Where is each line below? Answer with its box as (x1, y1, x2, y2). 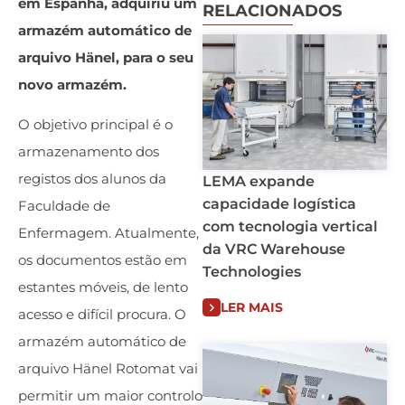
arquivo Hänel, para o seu (18, 49, 193, 66)
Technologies (202, 263, 305, 280)
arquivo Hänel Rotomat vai (18, 360, 198, 378)
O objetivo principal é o (18, 116, 173, 134)
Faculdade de (18, 197, 110, 215)
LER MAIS (221, 299, 283, 316)
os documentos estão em (18, 251, 187, 269)
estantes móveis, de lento (18, 278, 188, 297)
